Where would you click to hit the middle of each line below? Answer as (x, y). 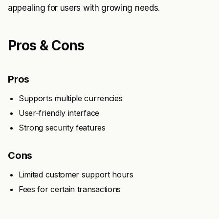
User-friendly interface (59, 113)
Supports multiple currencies (71, 98)
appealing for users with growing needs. (84, 8)
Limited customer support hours (76, 175)
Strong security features (62, 128)
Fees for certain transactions (70, 189)
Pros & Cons (46, 45)
